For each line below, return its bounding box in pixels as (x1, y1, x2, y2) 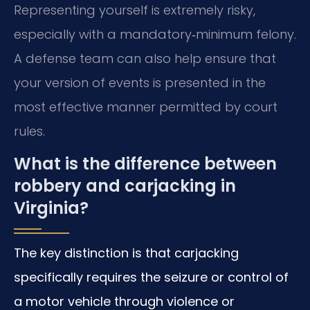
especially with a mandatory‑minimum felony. (14, 25, 296, 43)
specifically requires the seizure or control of (14, 268, 289, 286)
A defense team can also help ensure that (14, 49, 276, 67)
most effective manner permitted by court (14, 98, 277, 116)
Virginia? (14, 197, 89, 220)
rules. (14, 122, 45, 140)
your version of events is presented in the (14, 73, 266, 91)
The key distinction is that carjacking (14, 244, 239, 262)
